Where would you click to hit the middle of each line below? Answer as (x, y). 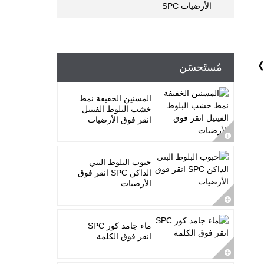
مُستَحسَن (201, 67)
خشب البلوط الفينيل (117, 109)
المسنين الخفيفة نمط (115, 99)
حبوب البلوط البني (121, 162)
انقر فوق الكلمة (124, 237)
